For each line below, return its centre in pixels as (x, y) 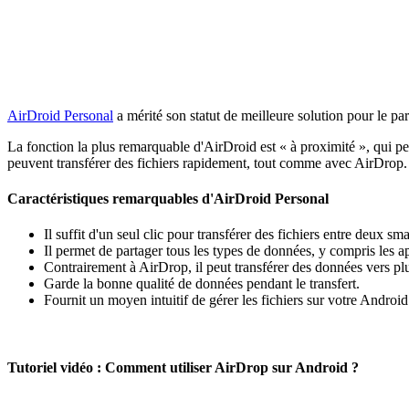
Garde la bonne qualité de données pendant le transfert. (202, 284)
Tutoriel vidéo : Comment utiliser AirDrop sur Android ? (183, 367)
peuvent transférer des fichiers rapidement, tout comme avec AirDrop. (207, 163)
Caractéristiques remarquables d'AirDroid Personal (168, 199)
